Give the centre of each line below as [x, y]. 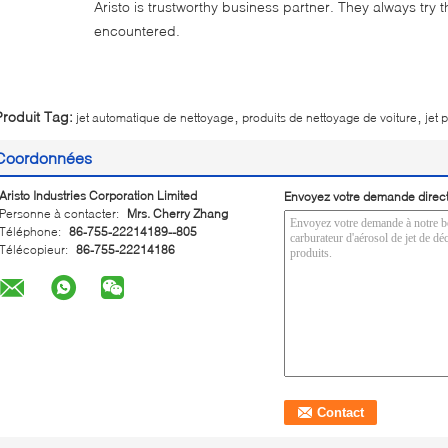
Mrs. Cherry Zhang [177, 213]
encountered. [137, 30]
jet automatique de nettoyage [155, 117]
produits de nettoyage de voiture [329, 117]
